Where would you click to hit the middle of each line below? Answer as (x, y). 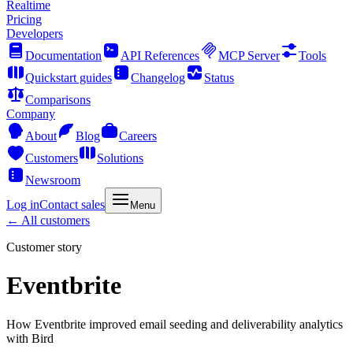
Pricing (24, 19)
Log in (23, 204)
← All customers (48, 220)
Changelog (158, 78)
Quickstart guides (69, 78)
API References (160, 56)
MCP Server (249, 56)
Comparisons (58, 100)
